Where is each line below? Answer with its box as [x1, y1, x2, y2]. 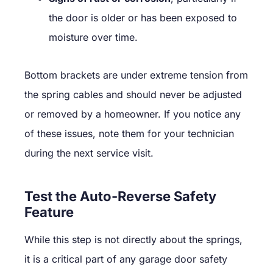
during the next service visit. [24, 146, 154, 159]
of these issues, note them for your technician [24, 127, 234, 140]
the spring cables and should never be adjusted [24, 88, 242, 101]
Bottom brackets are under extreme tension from [24, 68, 248, 81]
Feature [24, 204, 74, 220]
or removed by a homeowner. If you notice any [24, 107, 241, 120]
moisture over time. [49, 30, 138, 43]
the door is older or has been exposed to [49, 11, 237, 24]
